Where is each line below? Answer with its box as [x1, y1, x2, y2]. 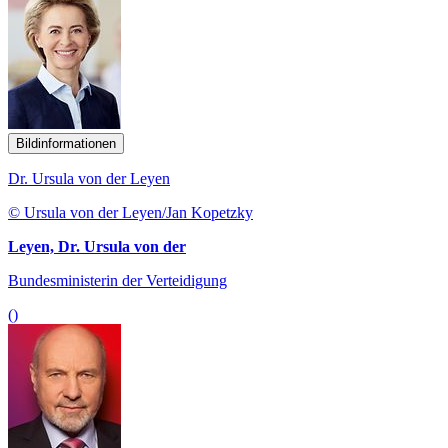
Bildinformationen [16, 135, 116, 151]
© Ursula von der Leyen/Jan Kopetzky [8, 203, 253, 221]
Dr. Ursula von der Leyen [8, 169, 170, 187]
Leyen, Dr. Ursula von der [8, 237, 186, 255]
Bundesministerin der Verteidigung [8, 271, 227, 289]
